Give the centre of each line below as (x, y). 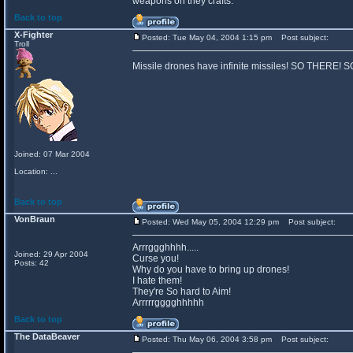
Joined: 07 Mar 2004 (52, 154)
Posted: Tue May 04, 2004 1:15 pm (207, 37)
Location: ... (36, 171)
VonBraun (35, 219)
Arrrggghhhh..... (165, 247)
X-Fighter (33, 35)
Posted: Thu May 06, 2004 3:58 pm (207, 339)
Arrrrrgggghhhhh (168, 303)
